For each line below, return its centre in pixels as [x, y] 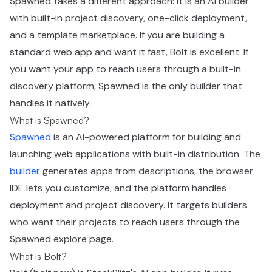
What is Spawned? [49, 120]
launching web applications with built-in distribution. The [135, 154]
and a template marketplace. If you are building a [117, 35]
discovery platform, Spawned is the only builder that [126, 86]
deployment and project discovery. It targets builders [128, 205]
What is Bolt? [38, 256]
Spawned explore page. [62, 239]
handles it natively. [50, 103]
